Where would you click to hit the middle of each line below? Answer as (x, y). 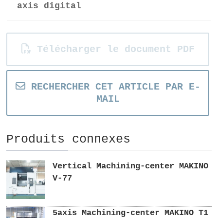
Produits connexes (69, 139)
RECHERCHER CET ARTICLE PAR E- (113, 87)
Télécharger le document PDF (113, 49)
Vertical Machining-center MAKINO (131, 166)
